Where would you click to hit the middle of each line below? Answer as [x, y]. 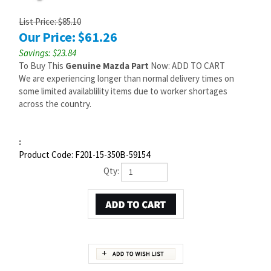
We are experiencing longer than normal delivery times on [126, 78]
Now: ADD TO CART [187, 66]
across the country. [55, 104]
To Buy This [42, 66]
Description [32, 264]
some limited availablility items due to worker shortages [123, 91]
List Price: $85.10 [50, 21]
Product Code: [46, 155]
